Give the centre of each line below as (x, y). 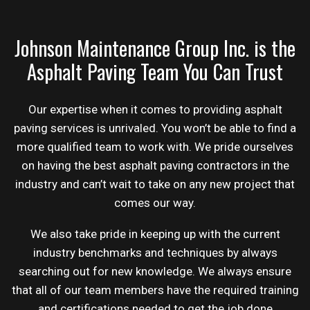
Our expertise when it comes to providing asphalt (155, 109)
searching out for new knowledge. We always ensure (155, 271)
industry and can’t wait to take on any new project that (155, 184)
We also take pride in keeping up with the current (155, 234)
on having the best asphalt (90, 165)
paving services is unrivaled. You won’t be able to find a (155, 128)
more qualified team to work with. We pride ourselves (155, 146)
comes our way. (155, 202)
